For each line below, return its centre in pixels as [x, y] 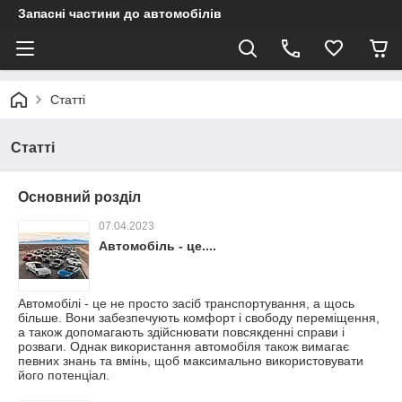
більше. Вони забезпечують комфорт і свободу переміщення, [199, 318]
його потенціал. [64, 375]
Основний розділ [79, 197]
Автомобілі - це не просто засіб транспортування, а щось [186, 303]
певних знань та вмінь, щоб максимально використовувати [191, 361]
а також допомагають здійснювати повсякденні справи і [181, 332]
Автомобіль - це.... [157, 246]
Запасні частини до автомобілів [120, 13]
